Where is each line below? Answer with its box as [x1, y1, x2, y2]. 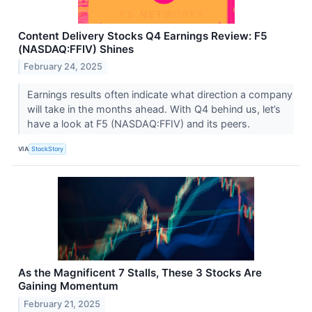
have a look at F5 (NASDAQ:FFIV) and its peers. [26, 118, 253, 130]
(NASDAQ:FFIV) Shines [18, 42, 134, 56]
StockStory [31, 144, 64, 153]
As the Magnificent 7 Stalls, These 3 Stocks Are [18, 266, 262, 280]
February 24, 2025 [24, 61, 103, 72]
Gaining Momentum [18, 279, 118, 293]
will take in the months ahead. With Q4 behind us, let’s [26, 103, 281, 116]
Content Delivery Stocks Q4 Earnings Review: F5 [18, 29, 267, 42]
